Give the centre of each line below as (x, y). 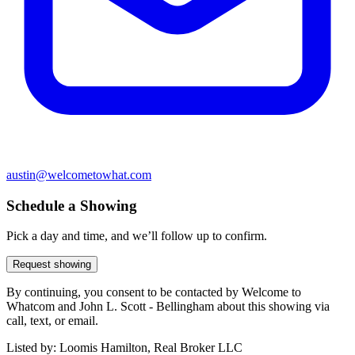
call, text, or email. (52, 321)
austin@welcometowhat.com (79, 174)
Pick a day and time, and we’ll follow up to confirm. (137, 236)
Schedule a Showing (72, 205)
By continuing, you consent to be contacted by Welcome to (154, 292)
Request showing (52, 265)
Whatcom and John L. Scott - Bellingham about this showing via (168, 307)
